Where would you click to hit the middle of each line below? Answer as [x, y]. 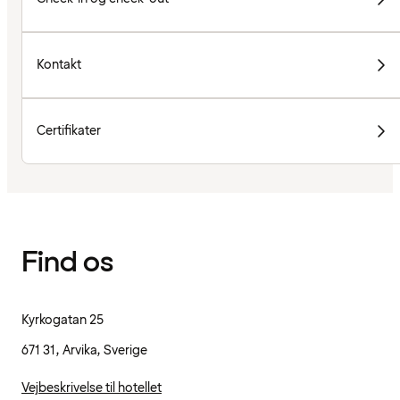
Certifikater [69, 131]
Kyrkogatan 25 [62, 321]
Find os [67, 262]
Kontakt [59, 65]
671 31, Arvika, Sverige [84, 351]
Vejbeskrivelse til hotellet [92, 388]
